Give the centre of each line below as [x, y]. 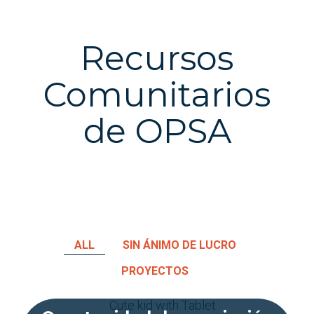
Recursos [157, 58]
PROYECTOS [155, 271]
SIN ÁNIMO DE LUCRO [179, 245]
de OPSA [157, 131]
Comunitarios [157, 95]
